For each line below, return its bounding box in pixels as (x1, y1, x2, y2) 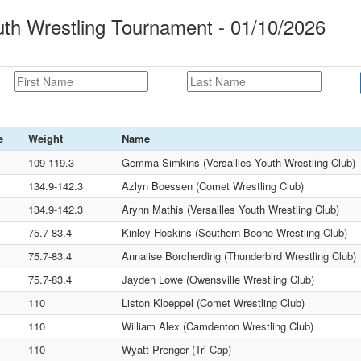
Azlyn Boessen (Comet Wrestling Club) (122, 178, 304, 193)
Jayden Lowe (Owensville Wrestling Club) (122, 272, 314, 287)
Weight (28, 131, 63, 146)
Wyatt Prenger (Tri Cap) (122, 342, 231, 357)
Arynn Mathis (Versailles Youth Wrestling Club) (122, 201, 339, 217)
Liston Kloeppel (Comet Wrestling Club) (122, 295, 305, 310)
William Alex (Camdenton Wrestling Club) (122, 318, 313, 334)
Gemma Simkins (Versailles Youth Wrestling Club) (122, 155, 355, 170)
